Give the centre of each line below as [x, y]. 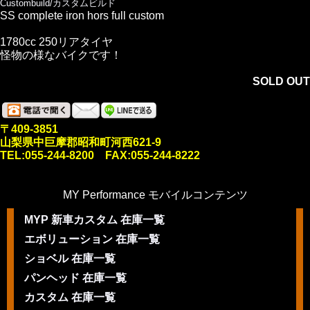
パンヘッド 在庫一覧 [75, 277]
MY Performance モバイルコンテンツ [155, 194]
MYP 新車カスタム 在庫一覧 [94, 219]
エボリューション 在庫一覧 [92, 239]
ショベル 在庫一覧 [70, 258]
